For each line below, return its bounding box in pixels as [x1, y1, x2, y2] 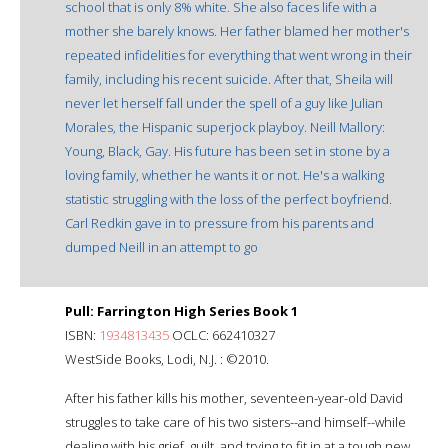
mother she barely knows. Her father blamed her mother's [65, 21, 409, 40]
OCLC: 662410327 [169, 325, 275, 344]
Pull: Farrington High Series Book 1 [65, 301, 298, 320]
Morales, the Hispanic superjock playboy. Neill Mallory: [65, 117, 385, 136]
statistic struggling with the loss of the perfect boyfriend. [65, 189, 392, 208]
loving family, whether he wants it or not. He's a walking [65, 165, 384, 184]
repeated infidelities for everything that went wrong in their [65, 45, 412, 64]
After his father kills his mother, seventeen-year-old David [65, 388, 403, 407]
